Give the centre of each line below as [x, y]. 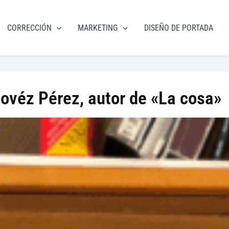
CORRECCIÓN [29, 28]
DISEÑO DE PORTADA [178, 28]
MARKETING [98, 28]
